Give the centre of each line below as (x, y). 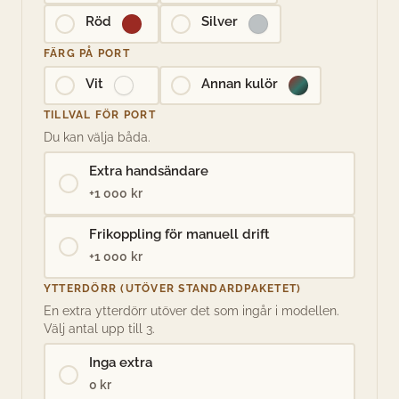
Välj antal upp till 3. (99, 328)
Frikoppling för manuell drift (179, 235)
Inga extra (120, 362)
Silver (219, 22)
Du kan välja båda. (97, 137)
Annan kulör (239, 83)
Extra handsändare (148, 171)
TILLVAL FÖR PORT (100, 114)
